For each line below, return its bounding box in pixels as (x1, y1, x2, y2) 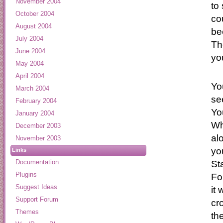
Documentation (15, 158, 59, 166)
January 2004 (15, 109, 54, 117)
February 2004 (15, 97, 57, 105)
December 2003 (15, 121, 61, 129)
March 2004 (15, 84, 49, 92)
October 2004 (15, 9, 54, 17)
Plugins (15, 170, 37, 178)
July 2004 (15, 34, 43, 42)
